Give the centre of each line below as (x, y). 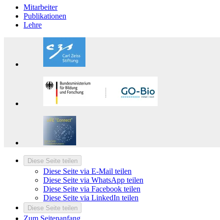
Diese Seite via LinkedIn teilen (91, 198)
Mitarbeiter (41, 7)
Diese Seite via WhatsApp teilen (93, 180)
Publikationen (45, 16)
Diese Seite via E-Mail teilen (87, 171)
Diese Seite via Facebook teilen (92, 189)
